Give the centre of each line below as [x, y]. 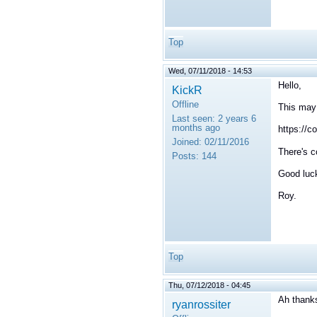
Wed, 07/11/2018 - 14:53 [210, 71]
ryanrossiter [201, 305]
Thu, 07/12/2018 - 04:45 [209, 286]
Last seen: [194, 119]
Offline [185, 105]
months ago [196, 128]
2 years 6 [236, 119]
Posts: [185, 156]
